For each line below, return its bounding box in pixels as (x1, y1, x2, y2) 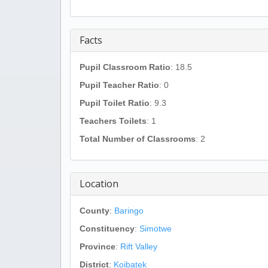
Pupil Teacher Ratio (80, 80, 159, 90)
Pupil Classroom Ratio (80, 62, 170, 72)
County (80, 206, 109, 215)
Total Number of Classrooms (80, 134, 196, 144)
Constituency (80, 224, 135, 233)
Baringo (114, 206, 144, 215)
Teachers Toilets (80, 116, 147, 126)
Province (80, 242, 115, 251)
